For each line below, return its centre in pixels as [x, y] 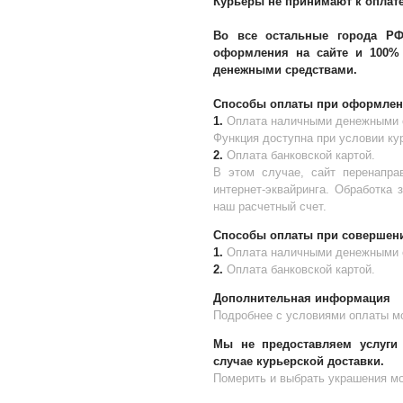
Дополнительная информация [301, 298]
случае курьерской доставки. [300, 361]
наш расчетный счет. [269, 206]
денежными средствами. [285, 70]
